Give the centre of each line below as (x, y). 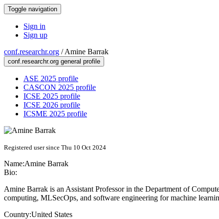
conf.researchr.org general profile (54, 61)
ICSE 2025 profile (52, 96)
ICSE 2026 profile (52, 105)
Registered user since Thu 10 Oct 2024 (55, 147)
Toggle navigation (33, 9)
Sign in (34, 26)
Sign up (35, 35)
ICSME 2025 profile (55, 114)
